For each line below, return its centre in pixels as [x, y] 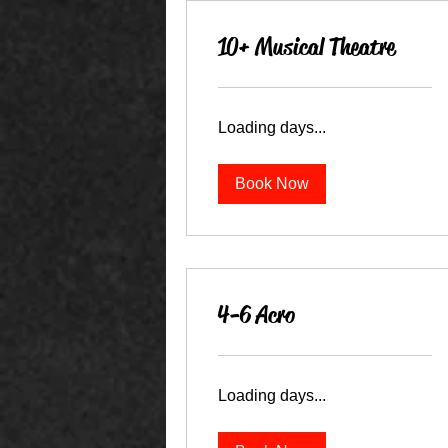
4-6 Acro [256, 315]
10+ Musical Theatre [306, 47]
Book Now [272, 183]
